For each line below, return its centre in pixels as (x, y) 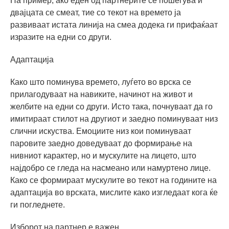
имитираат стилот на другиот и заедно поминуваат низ (114, 119)
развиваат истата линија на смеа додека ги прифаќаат (114, 25)
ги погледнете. (38, 204)
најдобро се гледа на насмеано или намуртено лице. (110, 168)
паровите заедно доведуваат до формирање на (101, 143)
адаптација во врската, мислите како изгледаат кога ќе (114, 192)
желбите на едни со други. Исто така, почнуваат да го (111, 106)
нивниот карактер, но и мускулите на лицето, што (103, 155)
